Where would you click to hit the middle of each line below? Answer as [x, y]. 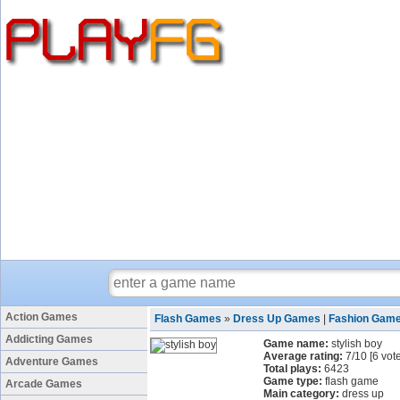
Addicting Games [49, 339]
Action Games [42, 317]
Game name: [296, 344]
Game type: [293, 381]
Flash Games [188, 319]
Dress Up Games [277, 319]
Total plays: [292, 369]
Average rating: [303, 356]
